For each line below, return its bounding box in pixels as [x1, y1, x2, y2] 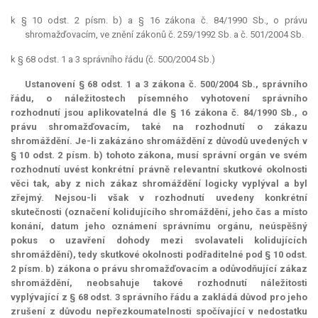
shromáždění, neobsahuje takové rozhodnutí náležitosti [11, 278, 307, 289]
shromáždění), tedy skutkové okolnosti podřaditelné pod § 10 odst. [11, 249, 307, 261]
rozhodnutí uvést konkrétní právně [11, 164, 173, 175]
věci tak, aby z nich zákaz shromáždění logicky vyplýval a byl [11, 178, 307, 190]
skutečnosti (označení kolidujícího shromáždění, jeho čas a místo [11, 207, 307, 218]
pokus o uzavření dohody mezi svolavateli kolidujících [11, 235, 307, 246]
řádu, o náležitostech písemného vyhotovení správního [11, 93, 307, 104]
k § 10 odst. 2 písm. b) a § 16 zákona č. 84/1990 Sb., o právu [11, 15, 307, 26]
